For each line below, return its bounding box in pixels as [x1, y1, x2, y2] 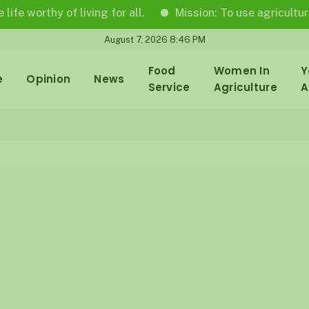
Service [148, 79, 190, 94]
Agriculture [213, 79, 277, 94]
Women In [213, 63, 270, 78]
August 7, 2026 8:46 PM [103, 34, 206, 45]
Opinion [26, 71, 71, 86]
